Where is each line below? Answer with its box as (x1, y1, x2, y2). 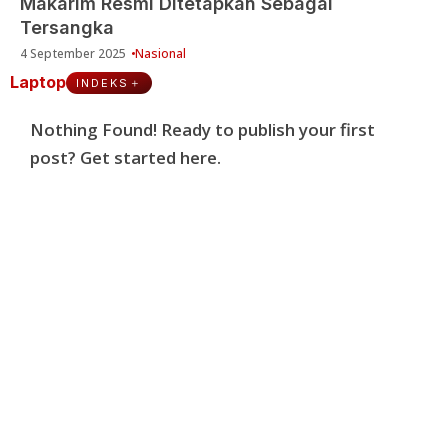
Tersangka (20, 16, 114, 38)
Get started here (80, 145, 217, 169)
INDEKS (76, 76, 129, 91)
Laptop (10, 71, 66, 92)
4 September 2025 (98, 44, 127, 62)
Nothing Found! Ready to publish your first (30, 117, 375, 141)
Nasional (134, 44, 187, 62)
